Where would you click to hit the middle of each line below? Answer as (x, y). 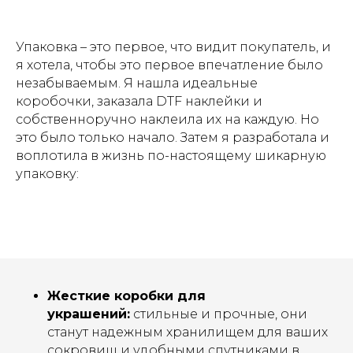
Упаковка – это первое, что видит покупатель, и (173, 47)
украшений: (89, 314)
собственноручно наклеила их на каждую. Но (167, 119)
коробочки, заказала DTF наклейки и (139, 101)
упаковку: (47, 174)
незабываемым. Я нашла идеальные (137, 83)
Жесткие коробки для (126, 296)
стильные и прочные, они (219, 314)
